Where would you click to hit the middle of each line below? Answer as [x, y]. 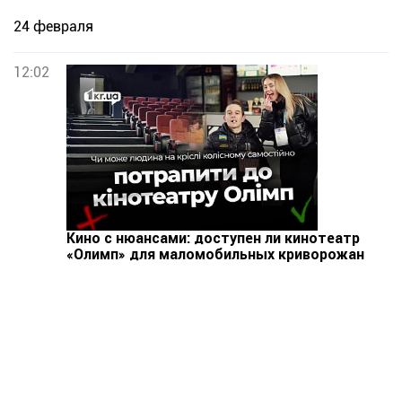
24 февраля [53, 26]
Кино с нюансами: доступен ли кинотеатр [213, 238]
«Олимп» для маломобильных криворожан [215, 254]
